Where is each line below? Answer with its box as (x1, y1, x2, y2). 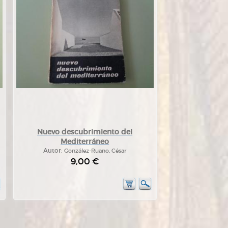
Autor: (43, 147, 65, 154)
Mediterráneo (61, 137, 109, 146)
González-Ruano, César (64, 147, 127, 154)
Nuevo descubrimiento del (37, 127, 133, 136)
